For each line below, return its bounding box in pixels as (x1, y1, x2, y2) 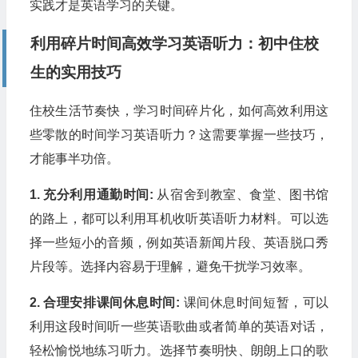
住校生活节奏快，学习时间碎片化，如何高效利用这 (29, 103, 329, 117)
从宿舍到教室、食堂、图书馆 (153, 187, 329, 201)
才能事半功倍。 (29, 151, 119, 165)
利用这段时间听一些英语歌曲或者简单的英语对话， (29, 319, 329, 333)
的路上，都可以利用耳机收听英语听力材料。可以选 (29, 211, 329, 225)
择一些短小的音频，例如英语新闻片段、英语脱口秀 (29, 235, 329, 249)
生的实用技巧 (30, 63, 121, 81)
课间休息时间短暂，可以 (180, 295, 329, 309)
